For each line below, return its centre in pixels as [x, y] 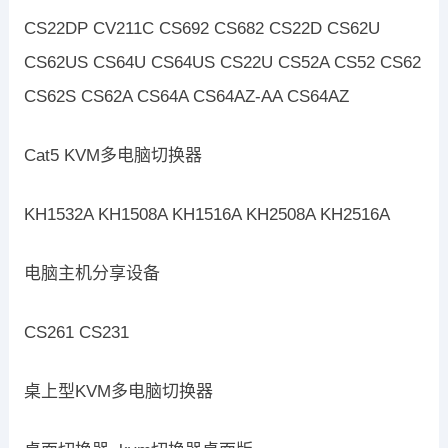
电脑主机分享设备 [91, 274]
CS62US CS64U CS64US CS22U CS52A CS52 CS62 [222, 63]
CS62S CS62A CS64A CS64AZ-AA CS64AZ [186, 97]
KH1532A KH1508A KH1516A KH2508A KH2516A [206, 215]
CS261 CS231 [76, 333]
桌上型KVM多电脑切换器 [118, 392]
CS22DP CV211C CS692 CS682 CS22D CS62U [201, 29]
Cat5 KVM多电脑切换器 [112, 156]
